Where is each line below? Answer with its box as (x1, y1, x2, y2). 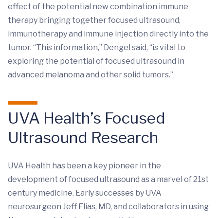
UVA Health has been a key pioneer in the (8, 161, 161, 170)
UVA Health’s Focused (8, 108, 165, 127)
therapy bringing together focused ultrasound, (8, 15, 181, 25)
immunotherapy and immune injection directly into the (8, 29, 209, 38)
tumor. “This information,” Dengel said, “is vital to (8, 42, 185, 52)
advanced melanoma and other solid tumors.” (8, 70, 173, 79)
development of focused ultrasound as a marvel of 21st (8, 174, 209, 184)
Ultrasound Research (8, 127, 158, 147)
